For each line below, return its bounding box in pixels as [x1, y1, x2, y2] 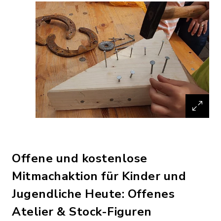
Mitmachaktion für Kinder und [12, 168, 186, 184]
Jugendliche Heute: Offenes [12, 185, 175, 202]
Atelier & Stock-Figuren [12, 203, 152, 220]
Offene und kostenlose [12, 150, 147, 166]
